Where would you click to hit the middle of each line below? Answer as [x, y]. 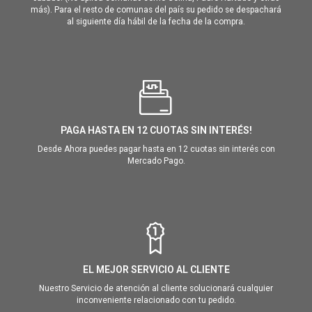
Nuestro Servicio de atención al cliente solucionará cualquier [156, 289]
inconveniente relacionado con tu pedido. [156, 301]
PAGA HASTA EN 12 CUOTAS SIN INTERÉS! [156, 131]
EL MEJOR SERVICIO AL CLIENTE [156, 270]
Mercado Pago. [156, 161]
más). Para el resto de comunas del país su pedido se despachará [156, 10]
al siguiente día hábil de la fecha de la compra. [156, 22]
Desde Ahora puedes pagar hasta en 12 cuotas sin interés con [156, 149]
